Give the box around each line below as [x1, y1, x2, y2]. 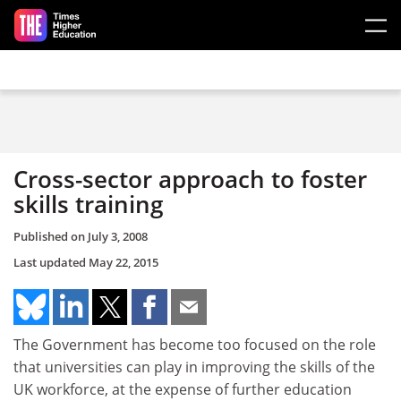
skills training [13, 188, 163, 220]
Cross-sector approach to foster [13, 163, 367, 195]
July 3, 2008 [88, 227, 148, 244]
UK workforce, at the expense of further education [13, 379, 352, 399]
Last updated [13, 253, 89, 270]
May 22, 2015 [89, 253, 158, 270]
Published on [13, 227, 88, 244]
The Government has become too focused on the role [13, 334, 376, 354]
